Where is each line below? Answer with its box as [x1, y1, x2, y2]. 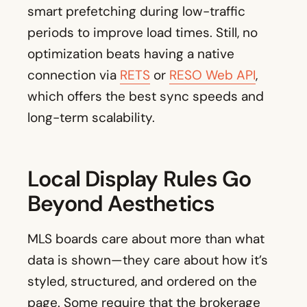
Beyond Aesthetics [27, 189, 215, 219]
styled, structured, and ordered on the [27, 273, 257, 291]
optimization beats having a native [27, 45, 234, 63]
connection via [27, 66, 120, 84]
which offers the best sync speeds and [27, 88, 264, 106]
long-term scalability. [27, 109, 155, 127]
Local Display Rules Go [27, 164, 251, 194]
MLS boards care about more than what [27, 230, 265, 248]
